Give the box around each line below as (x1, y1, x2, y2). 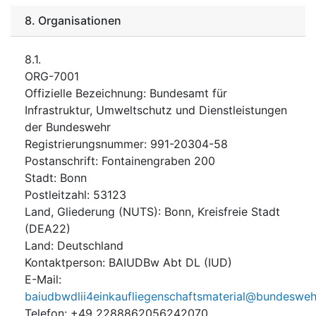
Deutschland (57, 238, 123, 253)
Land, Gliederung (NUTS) (25, 204, 158, 219)
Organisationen (38, 13, 121, 28)
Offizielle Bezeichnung (25, 85, 143, 100)
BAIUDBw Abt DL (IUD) (109, 255, 232, 269)
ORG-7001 (25, 68, 79, 83)
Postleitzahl (25, 187, 87, 202)
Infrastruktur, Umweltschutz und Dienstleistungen (25, 102, 287, 117)
